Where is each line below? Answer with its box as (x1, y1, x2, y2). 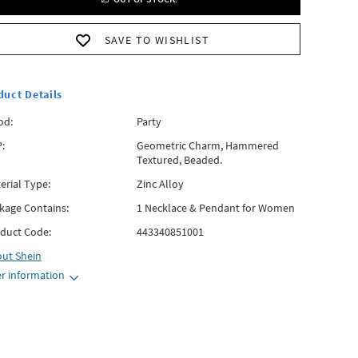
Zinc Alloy (136, 177, 184, 191)
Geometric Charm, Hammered (136, 138, 279, 153)
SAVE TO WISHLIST (104, 33, 210, 47)
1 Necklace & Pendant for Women (136, 201, 295, 215)
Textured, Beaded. (136, 153, 222, 167)
